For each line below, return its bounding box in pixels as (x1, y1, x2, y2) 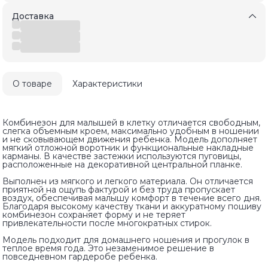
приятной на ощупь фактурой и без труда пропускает (2, 184, 235, 195)
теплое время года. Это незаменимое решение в (2, 242, 214, 254)
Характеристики (72, 78, 142, 89)
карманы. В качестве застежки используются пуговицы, (2, 150, 241, 162)
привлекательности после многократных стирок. (2, 217, 212, 229)
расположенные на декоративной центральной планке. (2, 159, 242, 170)
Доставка (12, 10, 54, 22)
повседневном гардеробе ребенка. (2, 251, 157, 262)
